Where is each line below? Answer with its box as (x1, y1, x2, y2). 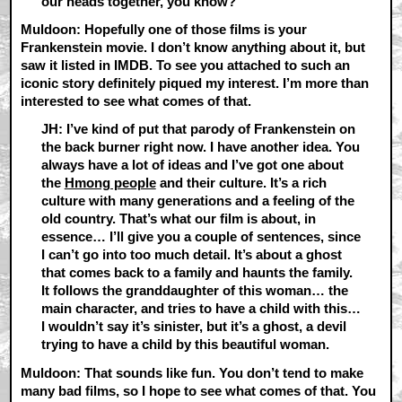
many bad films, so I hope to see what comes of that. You (21, 382, 377, 398)
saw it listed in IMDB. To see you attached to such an (21, 57, 351, 74)
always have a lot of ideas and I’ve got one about (40, 157, 344, 173)
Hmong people (64, 175, 156, 191)
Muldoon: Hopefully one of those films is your (21, 22, 308, 38)
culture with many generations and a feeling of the (40, 193, 354, 209)
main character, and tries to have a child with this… (40, 301, 361, 317)
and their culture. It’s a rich (155, 175, 327, 191)
